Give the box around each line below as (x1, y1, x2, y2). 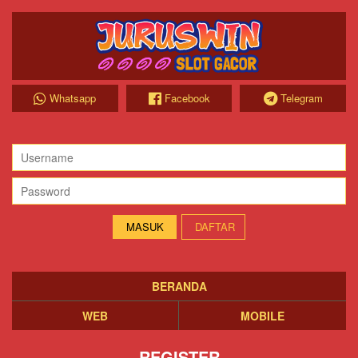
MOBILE (241, 308, 284, 324)
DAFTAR (195, 219, 235, 234)
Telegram (280, 90, 323, 105)
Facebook (164, 90, 210, 105)
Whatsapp (50, 90, 97, 105)
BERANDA (151, 278, 207, 294)
